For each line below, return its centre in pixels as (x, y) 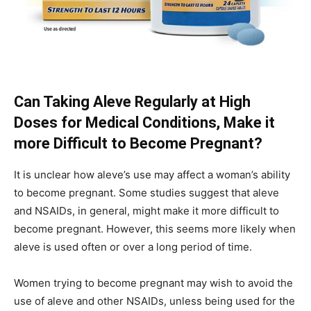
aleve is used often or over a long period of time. (133, 246)
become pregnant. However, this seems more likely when (155, 228)
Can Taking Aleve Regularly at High (132, 101)
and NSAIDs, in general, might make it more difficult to (146, 210)
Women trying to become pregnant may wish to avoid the (153, 283)
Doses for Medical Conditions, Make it (144, 122)
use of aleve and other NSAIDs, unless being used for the (154, 301)
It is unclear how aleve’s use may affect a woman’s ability (152, 174)
